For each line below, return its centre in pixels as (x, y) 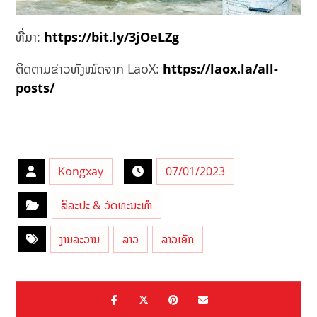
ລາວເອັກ (178, 239)
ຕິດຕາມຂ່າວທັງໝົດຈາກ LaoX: (90, 68)
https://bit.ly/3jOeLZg (112, 36)
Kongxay (81, 171)
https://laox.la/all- (221, 68)
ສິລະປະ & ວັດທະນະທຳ (107, 205)
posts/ (35, 87)
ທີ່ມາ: (30, 36)
